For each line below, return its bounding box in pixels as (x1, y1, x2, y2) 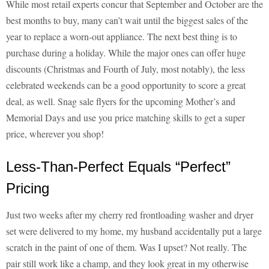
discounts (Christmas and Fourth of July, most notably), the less (6, 62, 245, 76)
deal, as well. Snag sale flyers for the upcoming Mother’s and (6, 95, 235, 108)
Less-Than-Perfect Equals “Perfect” (6, 159, 231, 175)
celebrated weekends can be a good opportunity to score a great (6, 79, 246, 92)
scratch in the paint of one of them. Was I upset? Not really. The (6, 241, 247, 254)
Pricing (6, 180, 49, 197)
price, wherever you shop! (6, 127, 104, 141)
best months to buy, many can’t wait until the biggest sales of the (6, 14, 248, 27)
